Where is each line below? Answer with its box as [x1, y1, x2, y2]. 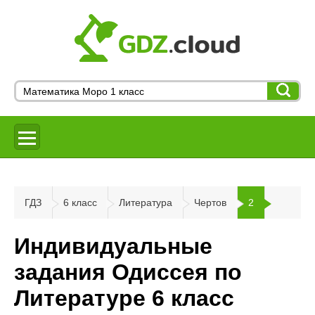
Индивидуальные [14, 233, 212, 259]
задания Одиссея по [14, 259, 242, 285]
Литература [119, 197, 172, 208]
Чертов [194, 197, 226, 208]
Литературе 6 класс [14, 285, 234, 311]
